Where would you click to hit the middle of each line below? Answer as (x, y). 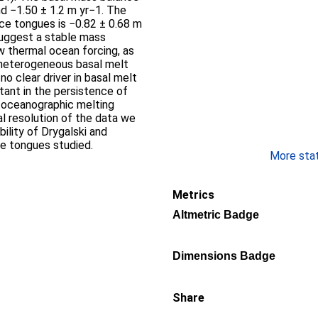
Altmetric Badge (216, 215)
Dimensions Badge (224, 256)
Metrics (193, 195)
